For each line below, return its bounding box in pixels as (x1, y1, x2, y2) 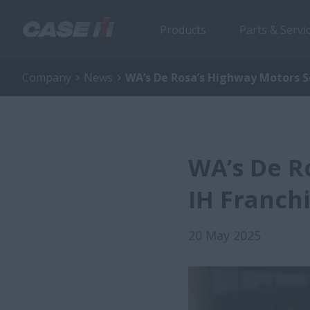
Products (160, 21, 206, 37)
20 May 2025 (188, 227, 261, 244)
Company (22, 70, 71, 85)
